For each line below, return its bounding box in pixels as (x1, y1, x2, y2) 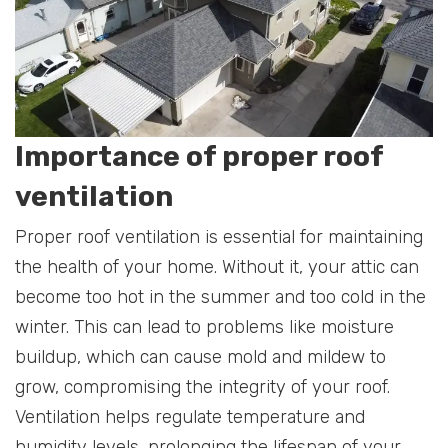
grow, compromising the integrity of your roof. (15, 375, 390, 398)
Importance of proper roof (15, 139, 383, 173)
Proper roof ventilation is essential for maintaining (15, 225, 423, 248)
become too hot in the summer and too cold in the (15, 285, 426, 308)
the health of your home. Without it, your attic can (15, 255, 419, 278)
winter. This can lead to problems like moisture (15, 315, 394, 338)
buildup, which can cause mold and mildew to (15, 345, 386, 368)
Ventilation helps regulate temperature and (15, 405, 365, 428)
